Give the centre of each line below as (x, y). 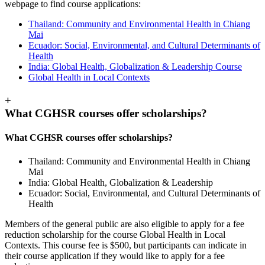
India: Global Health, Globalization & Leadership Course (135, 67)
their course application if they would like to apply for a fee (115, 256)
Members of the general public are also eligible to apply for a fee (125, 224)
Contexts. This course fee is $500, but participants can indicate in (126, 245)
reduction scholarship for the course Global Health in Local (115, 234)
